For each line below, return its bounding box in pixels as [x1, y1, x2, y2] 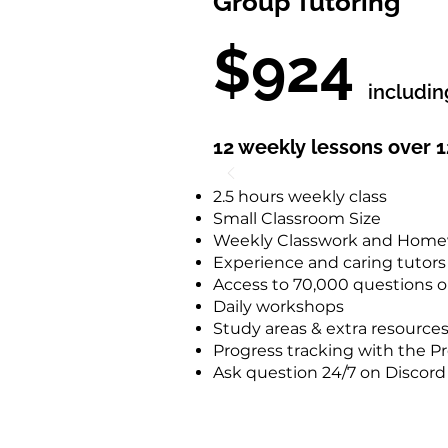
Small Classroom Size [213, 209, 381, 228]
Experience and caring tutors [213, 253, 446, 272]
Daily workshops [213, 297, 344, 316]
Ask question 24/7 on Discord [213, 363, 446, 382]
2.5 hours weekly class [213, 187, 387, 206]
